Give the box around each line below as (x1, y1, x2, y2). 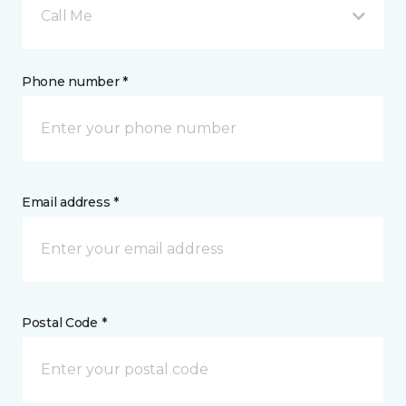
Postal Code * (22, 314, 107, 332)
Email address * (22, 194, 119, 211)
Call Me (41, 7, 92, 25)
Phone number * (22, 73, 129, 91)
